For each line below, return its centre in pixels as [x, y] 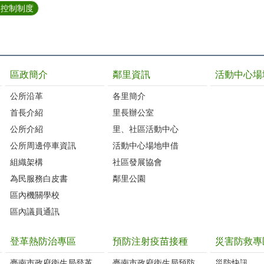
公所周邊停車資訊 [43, 145]
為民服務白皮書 [39, 178]
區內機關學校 [35, 195]
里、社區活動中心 [146, 129]
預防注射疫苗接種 [150, 241]
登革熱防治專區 [43, 241]
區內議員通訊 [35, 211]
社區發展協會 [137, 162]
